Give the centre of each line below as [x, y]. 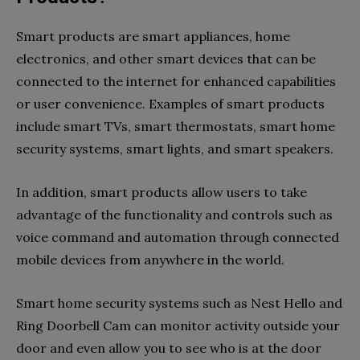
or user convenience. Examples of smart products [170, 104]
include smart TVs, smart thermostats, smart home [176, 126]
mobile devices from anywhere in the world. [150, 260]
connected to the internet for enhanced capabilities [176, 81]
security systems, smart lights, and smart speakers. [176, 149]
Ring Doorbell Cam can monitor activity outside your [178, 325]
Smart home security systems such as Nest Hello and [179, 303]
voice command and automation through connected [178, 237]
